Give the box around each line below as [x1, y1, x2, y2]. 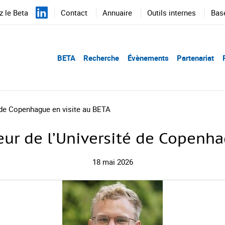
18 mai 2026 [92, 156, 133, 167]
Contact [61, 8, 87, 18]
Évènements [127, 53, 169, 63]
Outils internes [147, 8, 196, 18]
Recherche [83, 53, 119, 63]
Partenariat [177, 53, 214, 63]
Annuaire [102, 8, 132, 18]
